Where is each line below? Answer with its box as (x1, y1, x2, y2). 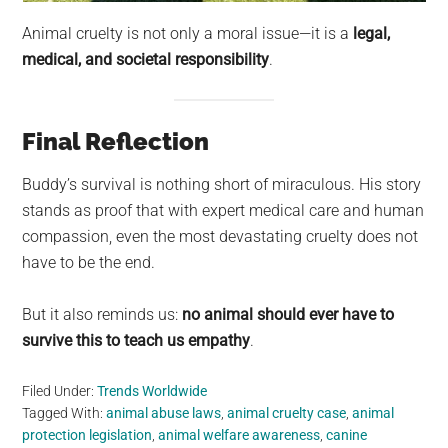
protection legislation (22, 426, 153, 443)
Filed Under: (22, 382, 98, 399)
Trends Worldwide (97, 382, 208, 399)
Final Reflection (22, 126, 210, 156)
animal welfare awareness (158, 426, 321, 443)
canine (326, 426, 368, 443)
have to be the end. (22, 252, 156, 272)
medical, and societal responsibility (22, 49, 270, 69)
